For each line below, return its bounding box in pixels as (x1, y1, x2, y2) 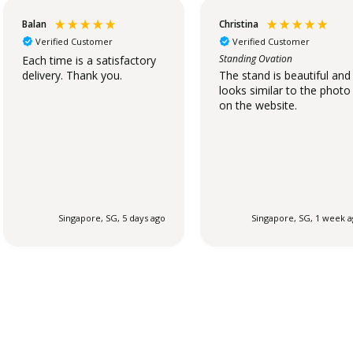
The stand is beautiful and (219, 68, 351, 84)
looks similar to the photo (219, 83, 351, 98)
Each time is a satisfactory (22, 52, 156, 68)
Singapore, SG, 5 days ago (58, 212, 165, 225)
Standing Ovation (219, 51, 292, 65)
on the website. (219, 98, 297, 113)
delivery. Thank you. (22, 67, 122, 83)
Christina (219, 17, 258, 32)
